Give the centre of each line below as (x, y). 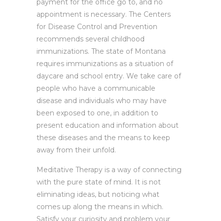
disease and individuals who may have (102, 101)
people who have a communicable (96, 88)
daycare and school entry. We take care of (109, 76)
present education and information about (108, 125)
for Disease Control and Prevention (97, 27)
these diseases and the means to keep (103, 138)
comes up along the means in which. (100, 207)
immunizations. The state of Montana (101, 51)
